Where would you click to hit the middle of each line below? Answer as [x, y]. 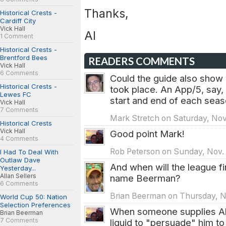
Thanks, [106, 13]
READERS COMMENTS [142, 61]
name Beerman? [145, 178]
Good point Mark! [147, 134]
